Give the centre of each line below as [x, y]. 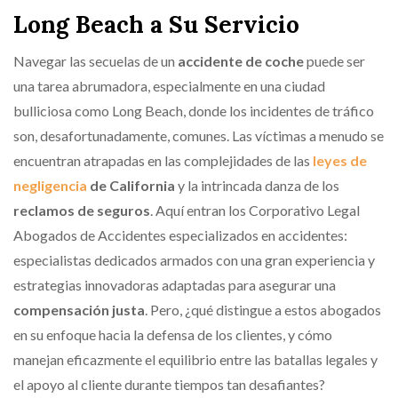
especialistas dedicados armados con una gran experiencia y [194, 260]
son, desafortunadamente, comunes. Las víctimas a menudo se [199, 135]
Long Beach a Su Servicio [156, 24]
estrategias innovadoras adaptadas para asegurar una [175, 285]
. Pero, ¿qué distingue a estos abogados [263, 310]
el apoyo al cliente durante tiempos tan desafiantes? [169, 384]
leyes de [340, 160]
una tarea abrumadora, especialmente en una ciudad [169, 86]
